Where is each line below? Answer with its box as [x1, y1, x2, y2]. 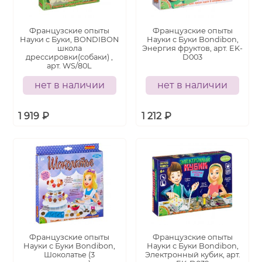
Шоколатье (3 [44, 250, 95, 259]
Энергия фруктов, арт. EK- [142, 44, 243, 53]
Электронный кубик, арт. [144, 250, 240, 259]
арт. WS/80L [47, 61, 92, 70]
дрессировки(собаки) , [26, 53, 113, 61]
